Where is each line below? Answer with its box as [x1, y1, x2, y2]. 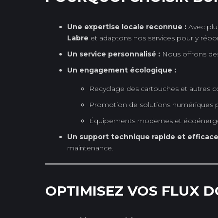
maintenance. [67, 143, 113, 152]
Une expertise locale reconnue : [67, 22, 186, 31]
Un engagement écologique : [67, 65, 176, 74]
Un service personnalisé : [67, 49, 160, 58]
